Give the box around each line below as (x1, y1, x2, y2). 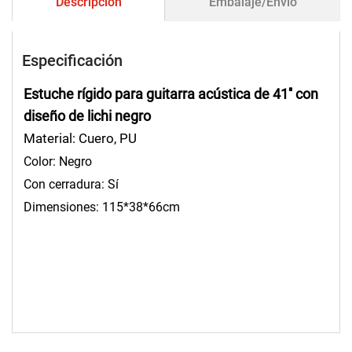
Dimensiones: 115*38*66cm (23, 200, 180, 215)
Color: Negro (23, 154, 92, 170)
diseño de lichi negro (23, 108, 151, 125)
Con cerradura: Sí (23, 177, 119, 192)
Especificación (22, 50, 123, 70)
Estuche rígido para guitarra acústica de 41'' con (23, 86, 318, 103)
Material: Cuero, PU (23, 131, 137, 147)
